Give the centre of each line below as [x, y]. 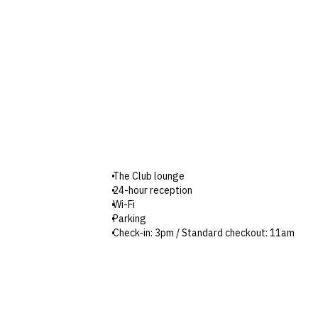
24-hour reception [153, 190]
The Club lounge [149, 176]
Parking [130, 218]
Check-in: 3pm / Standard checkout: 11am [204, 232]
